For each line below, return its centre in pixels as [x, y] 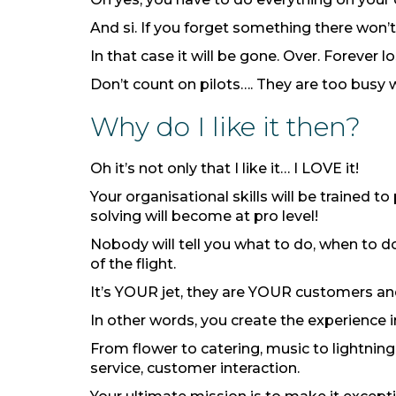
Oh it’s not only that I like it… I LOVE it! [225, 168]
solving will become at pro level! [206, 216]
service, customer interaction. [197, 368]
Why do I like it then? [225, 127]
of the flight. [135, 264]
